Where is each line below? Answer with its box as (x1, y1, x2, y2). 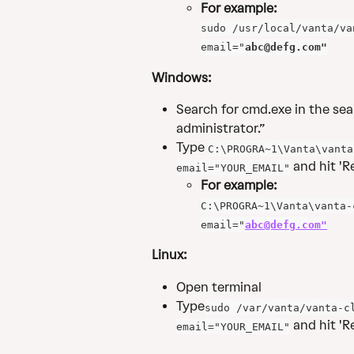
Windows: (152, 70, 215, 85)
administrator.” (176, 121, 265, 137)
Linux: (152, 247, 187, 263)
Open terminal (176, 279, 262, 295)
